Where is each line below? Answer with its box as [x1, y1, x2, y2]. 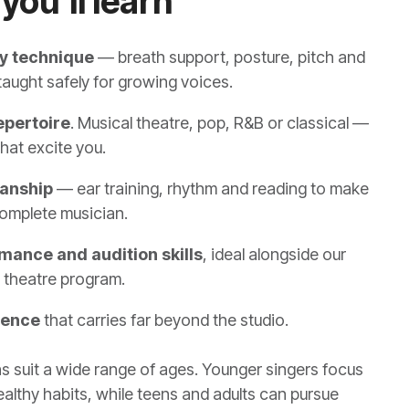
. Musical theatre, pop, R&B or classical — [69, 113, 369, 132]
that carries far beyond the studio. [39, 310, 288, 330]
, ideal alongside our [202, 245, 346, 264]
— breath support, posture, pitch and [93, 47, 365, 67]
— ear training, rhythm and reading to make [52, 179, 369, 198]
